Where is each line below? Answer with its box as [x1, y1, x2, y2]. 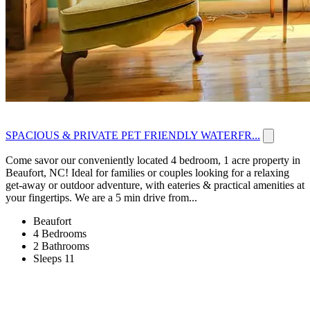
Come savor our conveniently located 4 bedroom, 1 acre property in [6, 154, 300, 167]
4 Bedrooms [33, 228, 86, 240]
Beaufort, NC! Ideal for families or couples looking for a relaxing [6, 167, 289, 179]
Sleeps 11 [33, 253, 75, 265]
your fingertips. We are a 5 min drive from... [6, 192, 197, 204]
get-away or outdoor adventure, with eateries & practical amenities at [6, 179, 304, 192]
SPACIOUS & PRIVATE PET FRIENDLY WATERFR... [6, 129, 260, 142]
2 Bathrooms [33, 240, 89, 253]
